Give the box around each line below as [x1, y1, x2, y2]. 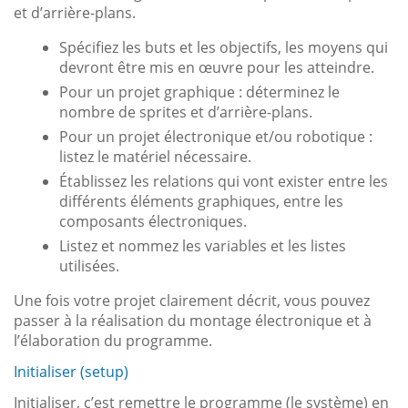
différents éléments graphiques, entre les [59, 190, 343, 211]
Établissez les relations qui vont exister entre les [59, 170, 388, 191]
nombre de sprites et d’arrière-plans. [59, 101, 312, 122]
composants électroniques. [59, 210, 247, 231]
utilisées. [59, 255, 119, 276]
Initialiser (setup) [14, 361, 128, 382]
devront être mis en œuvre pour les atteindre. [59, 56, 378, 77]
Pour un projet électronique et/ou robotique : [59, 126, 372, 147]
